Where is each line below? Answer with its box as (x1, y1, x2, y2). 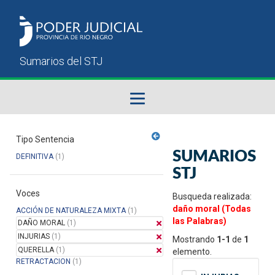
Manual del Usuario (24, 192, 106, 204)
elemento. (172, 247, 212, 257)
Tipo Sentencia (16, 134, 74, 145)
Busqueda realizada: (172, 192, 252, 202)
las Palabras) (172, 216, 227, 227)
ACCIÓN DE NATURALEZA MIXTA (16, 206, 126, 215)
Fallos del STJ (24, 125, 85, 137)
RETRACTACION (16, 257, 71, 266)
